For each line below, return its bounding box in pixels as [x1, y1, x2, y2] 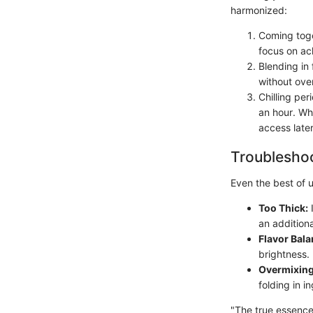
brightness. [259, 248, 310, 260]
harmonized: [231, 3, 287, 16]
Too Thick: [259, 202, 308, 214]
